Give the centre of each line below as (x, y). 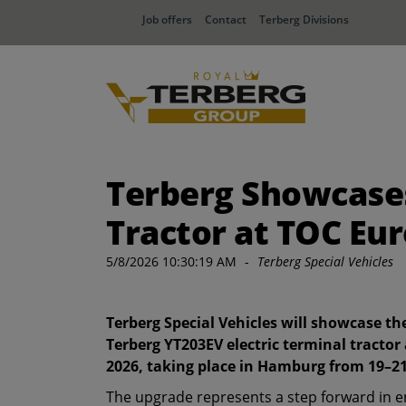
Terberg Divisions (304, 19)
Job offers (167, 19)
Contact (226, 19)
